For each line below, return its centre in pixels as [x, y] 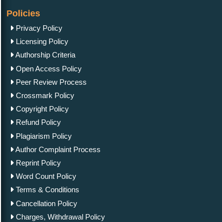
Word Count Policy [45, 176]
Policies [23, 14]
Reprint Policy [37, 163]
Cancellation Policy [46, 203]
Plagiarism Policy [43, 136]
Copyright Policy [41, 109]
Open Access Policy [48, 68]
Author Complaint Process [57, 149]
